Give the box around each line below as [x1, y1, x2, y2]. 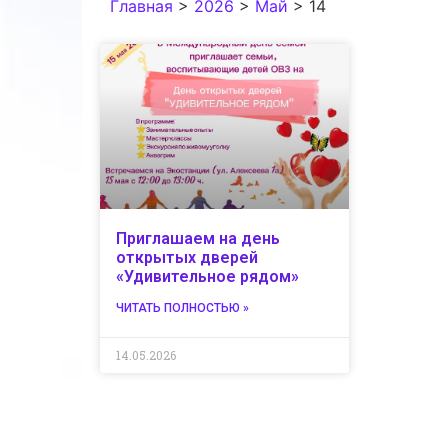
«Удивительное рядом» [116, 266, 299, 286]
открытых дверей [116, 247, 258, 267]
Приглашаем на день [116, 228, 280, 248]
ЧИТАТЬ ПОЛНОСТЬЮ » [116, 300, 249, 315]
